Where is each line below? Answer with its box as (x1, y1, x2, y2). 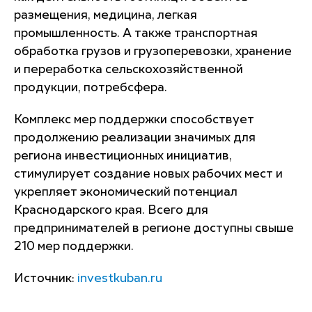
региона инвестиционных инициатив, (14, 150, 232, 162)
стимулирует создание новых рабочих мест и (14, 168, 283, 180)
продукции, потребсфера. (14, 81, 167, 94)
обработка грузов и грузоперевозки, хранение (14, 45, 292, 58)
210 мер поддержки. (14, 240, 134, 253)
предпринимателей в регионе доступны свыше (14, 222, 294, 235)
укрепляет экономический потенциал (14, 186, 237, 198)
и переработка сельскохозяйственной (14, 63, 243, 76)
